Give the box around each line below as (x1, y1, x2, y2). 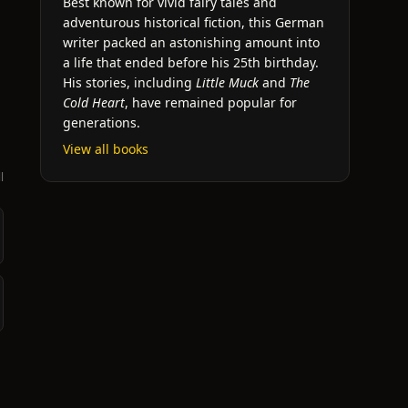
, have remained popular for (125, 94, 297, 111)
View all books (63, 140, 148, 158)
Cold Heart (63, 94, 125, 111)
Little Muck (196, 74, 259, 91)
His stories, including (63, 74, 196, 91)
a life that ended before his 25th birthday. (63, 54, 319, 71)
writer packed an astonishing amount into (63, 34, 320, 51)
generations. (63, 114, 140, 131)
